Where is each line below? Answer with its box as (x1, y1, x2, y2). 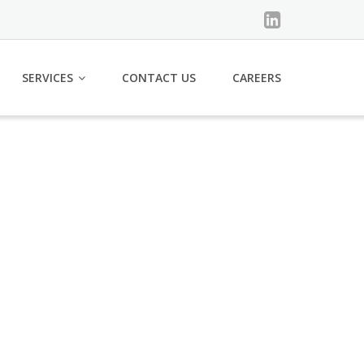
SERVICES (22, 70, 73, 86)
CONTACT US (122, 70, 196, 86)
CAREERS (232, 70, 281, 86)
